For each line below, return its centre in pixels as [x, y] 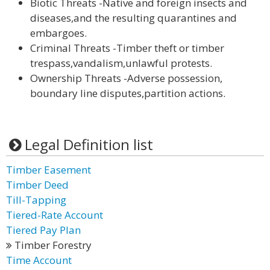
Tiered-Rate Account [55, 215]
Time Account [39, 260]
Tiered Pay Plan [43, 230]
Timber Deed [37, 185]
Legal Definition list [89, 144]
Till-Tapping [36, 200]
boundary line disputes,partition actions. [128, 93]
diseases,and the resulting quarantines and [133, 18]
